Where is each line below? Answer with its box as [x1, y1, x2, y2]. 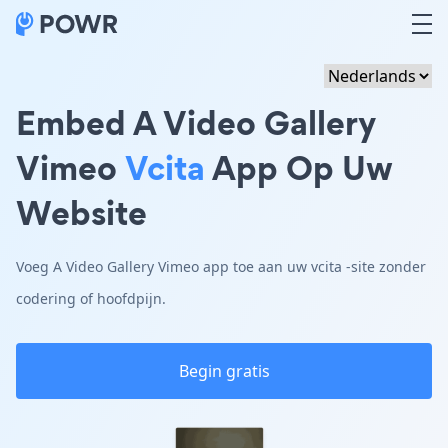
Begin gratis [178, 360, 270, 382]
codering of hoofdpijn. [16, 289, 166, 308]
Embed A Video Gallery [16, 99, 376, 146]
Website [16, 189, 147, 236]
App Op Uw [205, 144, 393, 191]
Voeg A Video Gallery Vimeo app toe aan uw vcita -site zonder [16, 257, 426, 276]
